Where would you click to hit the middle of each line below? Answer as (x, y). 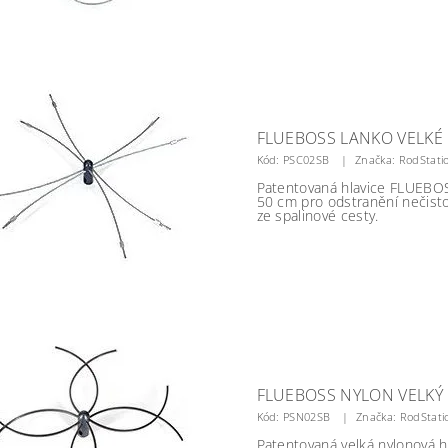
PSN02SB (307, 416)
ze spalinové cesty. (317, 215)
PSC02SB (306, 159)
